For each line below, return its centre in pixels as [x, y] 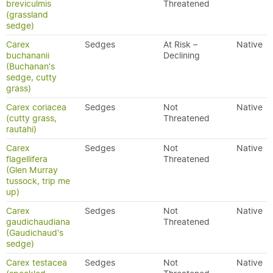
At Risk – [180, 44]
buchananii [28, 55]
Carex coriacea [36, 107]
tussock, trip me [38, 181]
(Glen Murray [32, 170]
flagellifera [27, 159]
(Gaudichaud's [35, 233]
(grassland [27, 15]
